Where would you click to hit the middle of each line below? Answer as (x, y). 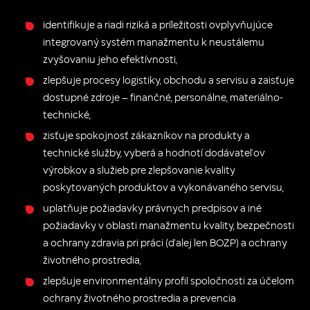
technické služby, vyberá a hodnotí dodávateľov (154, 152)
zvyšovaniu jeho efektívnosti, (110, 59)
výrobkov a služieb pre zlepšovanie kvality (139, 170)
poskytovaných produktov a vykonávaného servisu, (164, 187)
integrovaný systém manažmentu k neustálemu (154, 42)
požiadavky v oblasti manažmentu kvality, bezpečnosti (169, 225)
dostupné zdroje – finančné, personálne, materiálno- (163, 97)
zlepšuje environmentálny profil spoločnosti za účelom (169, 280)
